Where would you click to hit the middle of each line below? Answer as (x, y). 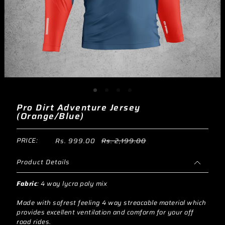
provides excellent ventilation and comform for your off (105, 212)
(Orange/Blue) (50, 116)
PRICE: (27, 141)
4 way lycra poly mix (74, 184)
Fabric (27, 184)
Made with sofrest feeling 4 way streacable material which (111, 203)
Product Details (43, 162)
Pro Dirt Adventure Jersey (79, 107)
